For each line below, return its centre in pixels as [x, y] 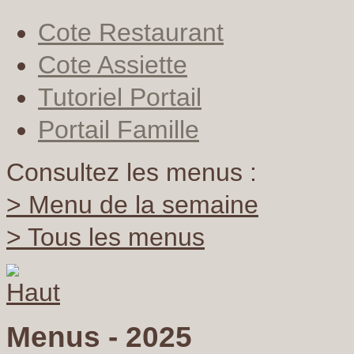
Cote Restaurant [131, 32]
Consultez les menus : [132, 172]
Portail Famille [119, 130]
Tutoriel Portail [120, 97]
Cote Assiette [113, 65]
